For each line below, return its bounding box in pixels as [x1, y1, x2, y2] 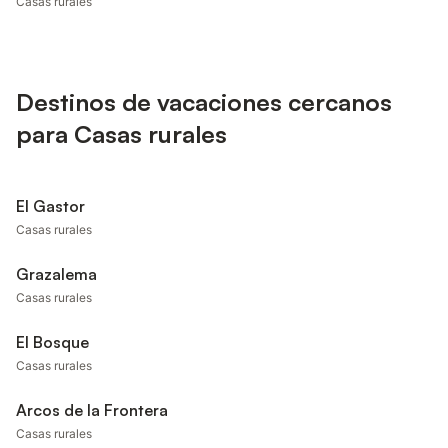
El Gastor [16, 196, 85, 216]
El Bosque [16, 332, 89, 352]
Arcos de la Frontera [16, 400, 168, 420]
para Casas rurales [16, 119, 227, 149]
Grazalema [16, 264, 97, 284]
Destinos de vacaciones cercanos [16, 87, 392, 117]
